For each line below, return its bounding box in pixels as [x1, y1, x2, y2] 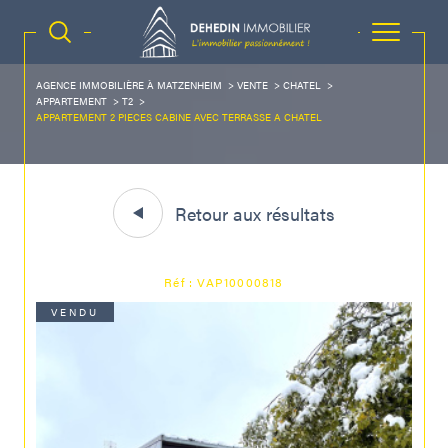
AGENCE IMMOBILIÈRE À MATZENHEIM [36, 78, 222, 92]
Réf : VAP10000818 [164, 273, 284, 291]
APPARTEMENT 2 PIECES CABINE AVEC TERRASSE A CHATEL [36, 110, 322, 124]
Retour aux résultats [175, 200, 335, 226]
